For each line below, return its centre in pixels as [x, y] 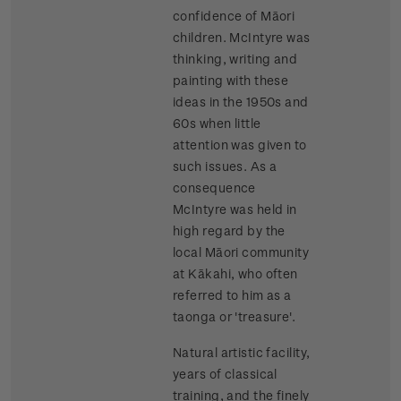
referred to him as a [232, 295]
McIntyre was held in [235, 209]
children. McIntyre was [242, 38]
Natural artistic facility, [242, 353]
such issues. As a [225, 166]
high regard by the [229, 231]
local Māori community [241, 252]
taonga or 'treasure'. [235, 317]
